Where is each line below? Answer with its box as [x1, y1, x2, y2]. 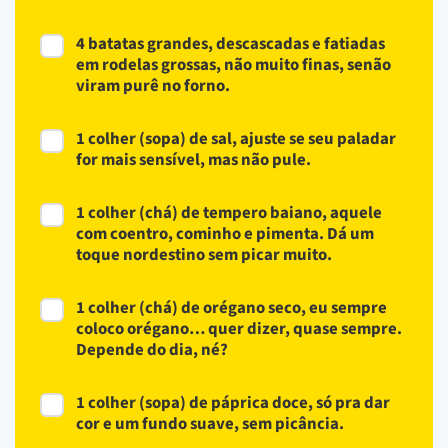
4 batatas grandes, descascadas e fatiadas [76, 31, 385, 56]
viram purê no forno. [76, 73, 230, 98]
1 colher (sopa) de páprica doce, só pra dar [76, 390, 390, 415]
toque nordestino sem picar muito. [76, 242, 332, 267]
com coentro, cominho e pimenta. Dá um [76, 221, 374, 246]
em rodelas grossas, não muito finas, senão [76, 52, 391, 77]
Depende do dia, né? [76, 337, 228, 362]
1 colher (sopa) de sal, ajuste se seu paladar [76, 126, 396, 151]
